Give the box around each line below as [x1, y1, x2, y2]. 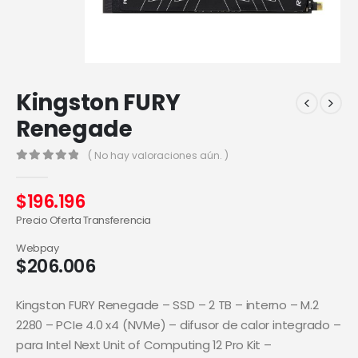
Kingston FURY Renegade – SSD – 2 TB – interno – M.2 [16, 296, 319, 314]
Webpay [16, 241, 59, 257]
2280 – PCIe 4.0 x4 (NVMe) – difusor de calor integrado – [16, 316, 341, 334]
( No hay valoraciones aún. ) [88, 148, 229, 162]
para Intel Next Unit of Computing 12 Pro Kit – [16, 336, 272, 354]
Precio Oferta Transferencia [16, 213, 151, 229]
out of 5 [22, 165, 69, 176]
